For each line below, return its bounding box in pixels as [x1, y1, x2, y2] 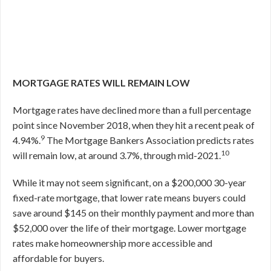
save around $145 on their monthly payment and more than [13, 207, 254, 218]
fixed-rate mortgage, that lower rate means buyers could [13, 192, 246, 203]
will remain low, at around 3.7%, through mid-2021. [13, 149, 221, 161]
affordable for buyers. [13, 252, 104, 264]
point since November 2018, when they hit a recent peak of [13, 119, 255, 131]
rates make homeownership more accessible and [13, 237, 212, 249]
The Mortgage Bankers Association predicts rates [45, 134, 254, 146]
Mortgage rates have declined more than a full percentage [13, 104, 251, 116]
